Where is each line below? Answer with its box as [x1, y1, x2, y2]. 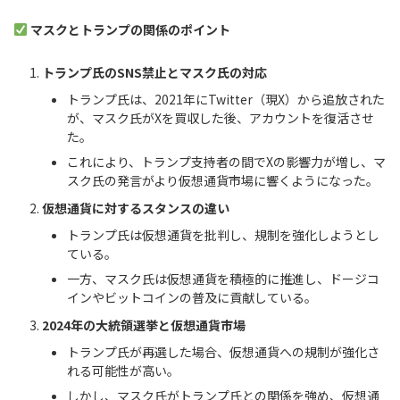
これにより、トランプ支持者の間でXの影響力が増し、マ [67, 152, 386, 171]
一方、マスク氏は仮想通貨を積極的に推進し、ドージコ [67, 269, 379, 287]
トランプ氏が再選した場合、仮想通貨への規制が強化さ [67, 342, 379, 361]
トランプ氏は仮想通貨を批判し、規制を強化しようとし [67, 225, 379, 244]
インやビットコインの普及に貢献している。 [67, 287, 317, 306]
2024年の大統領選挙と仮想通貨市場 [42, 316, 246, 335]
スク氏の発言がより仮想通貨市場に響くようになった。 [67, 171, 379, 189]
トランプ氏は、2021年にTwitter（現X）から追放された [67, 89, 385, 108]
